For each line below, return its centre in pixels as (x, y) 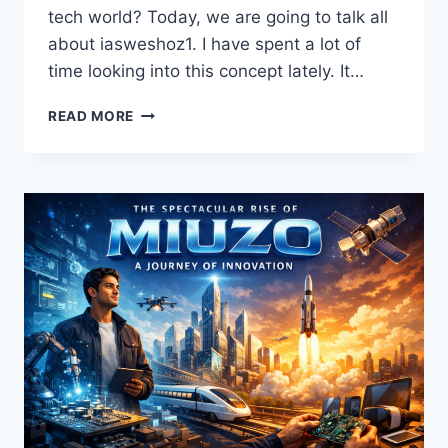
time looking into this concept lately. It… (206, 71)
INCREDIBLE (176, 153)
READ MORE (91, 116)
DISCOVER (171, 111)
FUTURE (162, 300)
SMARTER (168, 279)
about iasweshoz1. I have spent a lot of (204, 44)
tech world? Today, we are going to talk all (218, 17)
